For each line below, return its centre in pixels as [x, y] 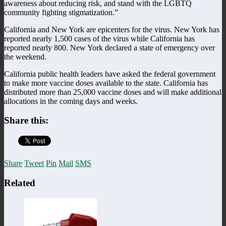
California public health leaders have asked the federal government [110, 74]
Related [20, 183]
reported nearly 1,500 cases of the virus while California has [99, 38]
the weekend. [25, 56]
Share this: [26, 121]
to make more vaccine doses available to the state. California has [106, 83]
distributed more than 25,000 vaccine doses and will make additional [113, 92]
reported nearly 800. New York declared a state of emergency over [109, 47]
